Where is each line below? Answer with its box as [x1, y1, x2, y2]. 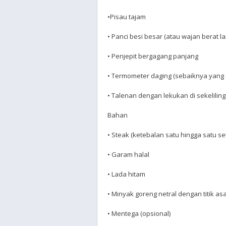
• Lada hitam [107, 169, 145, 179]
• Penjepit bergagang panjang [107, 51, 198, 61]
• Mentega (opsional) [107, 209, 171, 218]
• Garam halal [107, 150, 149, 159]
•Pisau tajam [107, 12, 146, 21]
